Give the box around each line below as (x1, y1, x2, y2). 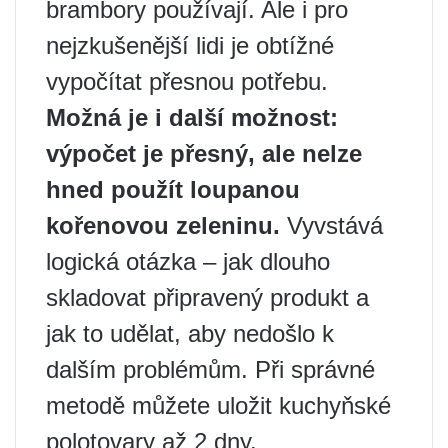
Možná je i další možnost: (46, 104, 338, 132)
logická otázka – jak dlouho (46, 248, 330, 276)
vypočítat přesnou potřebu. (46, 68, 328, 96)
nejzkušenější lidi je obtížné (46, 32, 334, 60)
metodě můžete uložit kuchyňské (46, 392, 391, 420)
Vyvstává (280, 212, 383, 240)
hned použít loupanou (46, 176, 300, 204)
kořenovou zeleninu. (46, 212, 280, 240)
